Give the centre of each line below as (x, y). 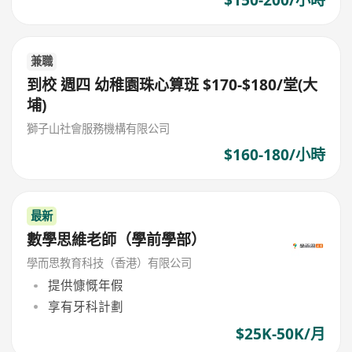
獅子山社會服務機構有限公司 (99, 128)
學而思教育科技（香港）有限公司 (110, 262)
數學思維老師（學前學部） (117, 239)
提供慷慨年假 (85, 286)
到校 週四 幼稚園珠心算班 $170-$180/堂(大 (172, 85)
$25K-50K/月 (280, 334)
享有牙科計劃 (85, 306)
